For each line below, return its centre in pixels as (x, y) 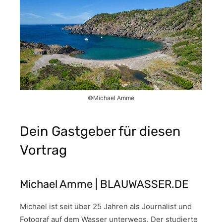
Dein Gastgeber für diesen (100, 131)
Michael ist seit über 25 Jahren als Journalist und (106, 206)
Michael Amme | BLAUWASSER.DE (104, 184)
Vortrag (43, 150)
